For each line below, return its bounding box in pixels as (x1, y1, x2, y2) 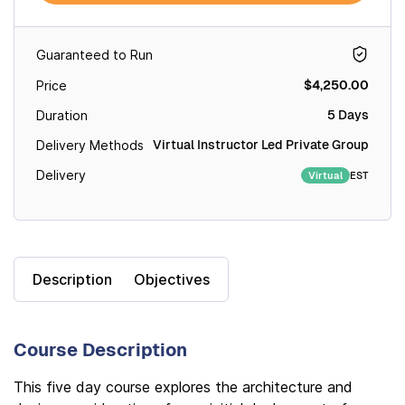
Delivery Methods (36, 137, 144, 153)
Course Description (14, 338, 187, 362)
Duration (36, 108, 88, 123)
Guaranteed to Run (36, 46, 153, 62)
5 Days (327, 107, 369, 123)
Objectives (134, 270, 210, 288)
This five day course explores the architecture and (14, 378, 353, 396)
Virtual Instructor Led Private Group (153, 137, 369, 153)
